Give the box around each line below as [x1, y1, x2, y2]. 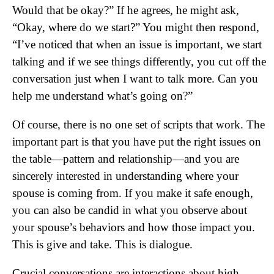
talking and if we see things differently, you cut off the [12, 55, 266, 68]
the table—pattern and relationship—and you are [12, 152, 239, 165]
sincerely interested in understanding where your [12, 169, 239, 182]
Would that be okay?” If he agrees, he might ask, [12, 4, 239, 17]
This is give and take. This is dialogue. [12, 238, 193, 251]
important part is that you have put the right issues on [12, 135, 261, 148]
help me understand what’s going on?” [12, 89, 193, 102]
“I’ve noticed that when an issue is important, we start [12, 38, 262, 51]
